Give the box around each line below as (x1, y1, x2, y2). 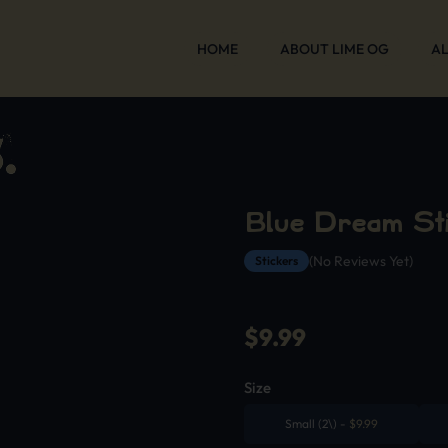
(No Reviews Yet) (309, 252, 413, 270)
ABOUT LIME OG (280, 40, 389, 58)
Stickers (255, 253, 298, 268)
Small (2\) (284, 416, 340, 431)
